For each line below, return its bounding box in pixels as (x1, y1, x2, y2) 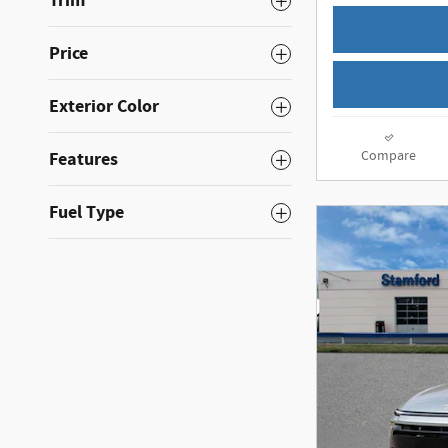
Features (49, 147, 118, 172)
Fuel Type (49, 200, 124, 225)
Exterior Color (49, 94, 159, 119)
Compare (361, 146, 416, 165)
